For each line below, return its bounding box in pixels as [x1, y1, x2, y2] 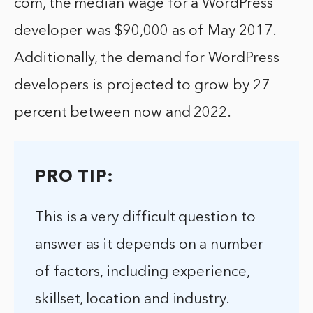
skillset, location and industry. [35, 292, 230, 307]
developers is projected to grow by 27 [14, 78, 270, 94]
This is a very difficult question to [35, 210, 256, 226]
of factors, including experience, [35, 265, 250, 280]
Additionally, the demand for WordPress [14, 51, 279, 66]
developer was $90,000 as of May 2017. [14, 24, 276, 39]
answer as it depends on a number [35, 238, 263, 253]
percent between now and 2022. [14, 105, 232, 121]
